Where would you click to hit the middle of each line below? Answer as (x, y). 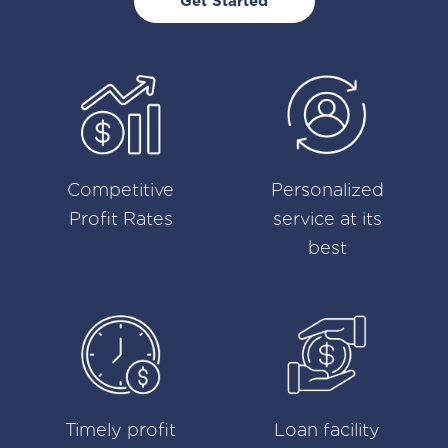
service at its (327, 219)
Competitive (121, 190)
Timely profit (121, 430)
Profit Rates (120, 219)
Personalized (327, 190)
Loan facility (327, 430)
